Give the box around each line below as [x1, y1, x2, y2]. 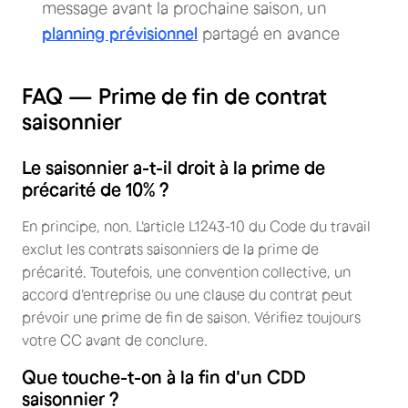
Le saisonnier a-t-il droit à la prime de [22, 157, 325, 178]
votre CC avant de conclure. [22, 331, 208, 348]
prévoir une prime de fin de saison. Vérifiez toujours [22, 308, 361, 325]
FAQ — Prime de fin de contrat [22, 83, 327, 108]
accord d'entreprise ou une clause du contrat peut [22, 285, 352, 302]
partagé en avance [198, 25, 340, 44]
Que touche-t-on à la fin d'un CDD [22, 366, 306, 387]
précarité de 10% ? [22, 178, 168, 199]
